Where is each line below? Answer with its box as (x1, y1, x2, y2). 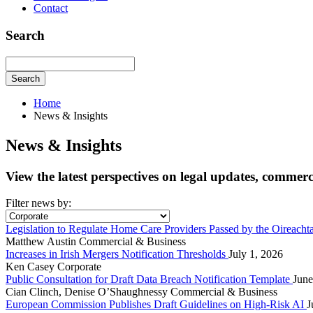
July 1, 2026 (228, 248, 283, 261)
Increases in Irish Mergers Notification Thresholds (6, 248, 228, 261)
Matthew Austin (6, 235, 79, 248)
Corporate (57, 261, 101, 273)
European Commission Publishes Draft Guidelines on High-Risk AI (6, 298, 307, 311)
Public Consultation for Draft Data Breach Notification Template (6, 273, 293, 286)
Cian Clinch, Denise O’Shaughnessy (6, 286, 170, 298)
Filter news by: (6, 197, 71, 210)
